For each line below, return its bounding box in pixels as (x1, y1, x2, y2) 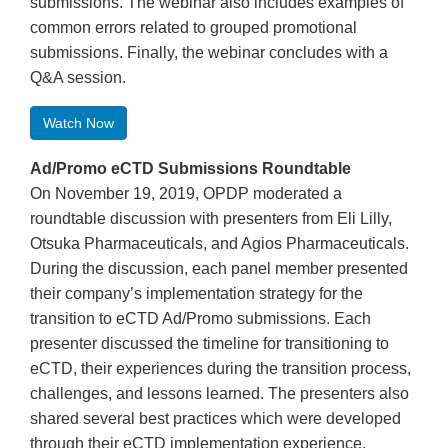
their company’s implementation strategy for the (30, 285, 363, 303)
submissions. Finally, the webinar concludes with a (30, 44, 388, 62)
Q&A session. (30, 69, 126, 87)
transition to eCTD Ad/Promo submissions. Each (30, 310, 371, 328)
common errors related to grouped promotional (30, 19, 357, 37)
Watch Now (43, 115, 114, 132)
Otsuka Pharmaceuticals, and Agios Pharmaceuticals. (30, 235, 409, 253)
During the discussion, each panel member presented (30, 260, 408, 278)
